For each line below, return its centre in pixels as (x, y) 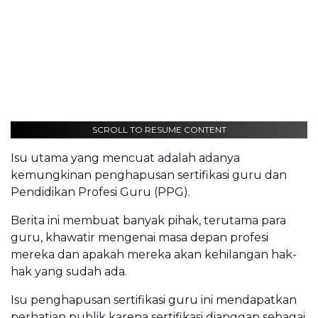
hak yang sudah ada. (69, 272)
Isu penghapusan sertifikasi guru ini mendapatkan (154, 300)
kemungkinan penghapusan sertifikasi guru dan (149, 175)
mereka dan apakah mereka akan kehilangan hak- (154, 255)
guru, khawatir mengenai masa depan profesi (139, 238)
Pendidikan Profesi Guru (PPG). (100, 192)
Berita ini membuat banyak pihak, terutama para (148, 221)
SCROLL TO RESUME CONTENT (159, 130)
